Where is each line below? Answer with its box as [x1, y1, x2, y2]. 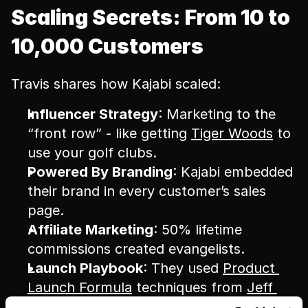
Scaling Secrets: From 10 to [11, 5, 290, 30]
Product [223, 260, 275, 276]
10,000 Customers [11, 34, 203, 58]
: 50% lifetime [153, 221, 242, 238]
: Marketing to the [158, 106, 276, 122]
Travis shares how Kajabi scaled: [11, 76, 221, 92]
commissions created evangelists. [27, 241, 245, 257]
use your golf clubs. [27, 144, 157, 161]
